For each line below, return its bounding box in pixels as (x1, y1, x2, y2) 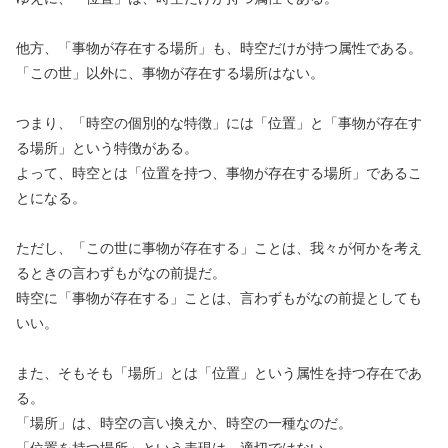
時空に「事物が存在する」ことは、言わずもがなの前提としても (16, 289, 422, 306)
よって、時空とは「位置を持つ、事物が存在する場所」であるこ (16, 164, 422, 181)
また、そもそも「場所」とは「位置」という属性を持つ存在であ (16, 364, 422, 381)
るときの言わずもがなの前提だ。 (16, 264, 226, 281)
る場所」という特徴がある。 (16, 139, 198, 156)
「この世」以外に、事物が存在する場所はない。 (16, 64, 324, 81)
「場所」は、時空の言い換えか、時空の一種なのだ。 (16, 414, 352, 431)
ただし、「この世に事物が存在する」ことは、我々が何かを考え (16, 239, 422, 256)
